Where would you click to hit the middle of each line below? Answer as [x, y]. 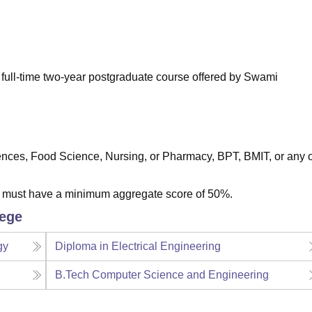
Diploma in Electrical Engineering [138, 247]
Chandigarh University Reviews [143, 17]
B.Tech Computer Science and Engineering [162, 275]
